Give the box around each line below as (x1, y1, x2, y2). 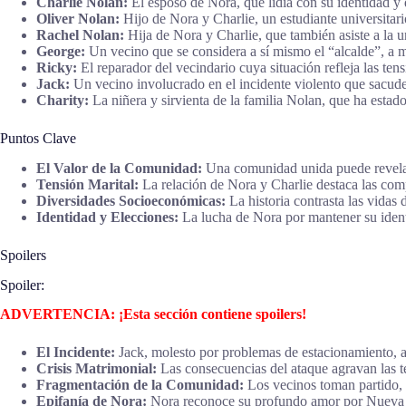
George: (36, 43, 85, 60)
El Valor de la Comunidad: (36, 159, 202, 176)
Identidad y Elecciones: (36, 208, 179, 225)
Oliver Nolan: (36, 11, 120, 27)
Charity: (36, 92, 89, 109)
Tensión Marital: (36, 176, 139, 192)
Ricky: (36, 60, 77, 76)
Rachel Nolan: (36, 27, 124, 43)
